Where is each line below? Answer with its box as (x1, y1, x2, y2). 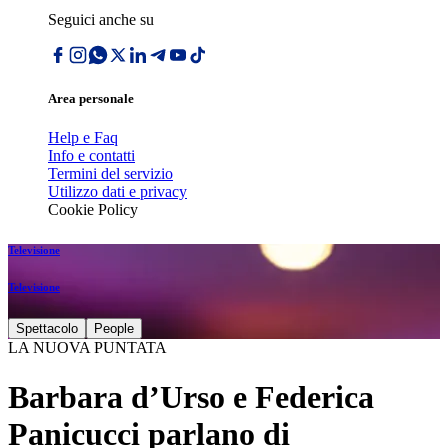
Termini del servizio (48, 165, 173, 183)
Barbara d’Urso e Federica (8, 378, 374, 415)
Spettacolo (16, 321, 78, 337)
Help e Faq (48, 129, 118, 147)
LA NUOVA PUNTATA (8, 339, 167, 357)
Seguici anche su (48, 11, 154, 28)
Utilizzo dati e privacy (48, 183, 187, 201)
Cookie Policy (48, 201, 138, 219)
